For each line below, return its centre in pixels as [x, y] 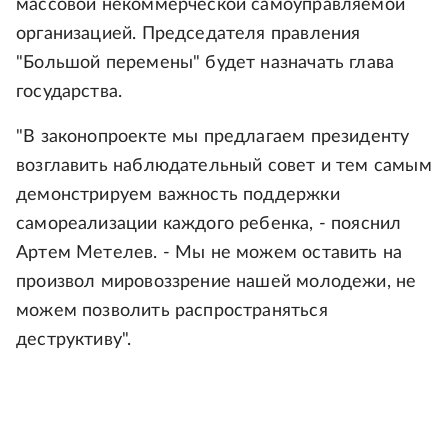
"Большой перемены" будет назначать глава [205, 63]
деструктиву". [74, 340]
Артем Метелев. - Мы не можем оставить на [209, 253]
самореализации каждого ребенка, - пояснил [209, 224]
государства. [69, 92]
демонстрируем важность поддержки [178, 195]
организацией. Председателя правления [188, 34]
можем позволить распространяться [172, 311]
